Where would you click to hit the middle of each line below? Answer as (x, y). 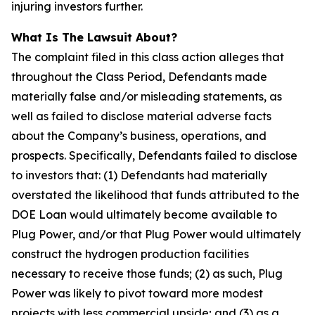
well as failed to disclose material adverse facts (141, 116)
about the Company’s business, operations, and (139, 136)
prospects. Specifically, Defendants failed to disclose (154, 155)
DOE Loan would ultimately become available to (144, 214)
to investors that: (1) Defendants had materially (139, 175)
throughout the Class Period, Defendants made (139, 77)
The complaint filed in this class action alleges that (148, 57)
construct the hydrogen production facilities (130, 254)
